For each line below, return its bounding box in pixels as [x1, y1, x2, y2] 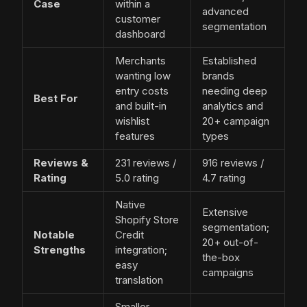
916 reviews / [202, 156, 264, 170]
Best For [34, 92, 78, 106]
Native [115, 198, 145, 212]
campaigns [202, 266, 254, 280]
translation [115, 273, 163, 287]
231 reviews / [115, 156, 176, 170]
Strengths [34, 243, 86, 257]
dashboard [115, 27, 165, 41]
